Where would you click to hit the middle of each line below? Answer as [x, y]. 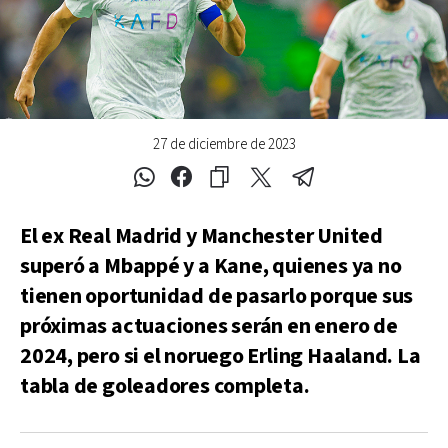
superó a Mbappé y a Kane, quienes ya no [211, 266]
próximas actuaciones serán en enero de [209, 326]
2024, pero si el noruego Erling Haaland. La [220, 356]
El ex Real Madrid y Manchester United [201, 236]
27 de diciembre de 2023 [224, 144]
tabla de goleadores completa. [165, 386]
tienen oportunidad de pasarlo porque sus [217, 296]
